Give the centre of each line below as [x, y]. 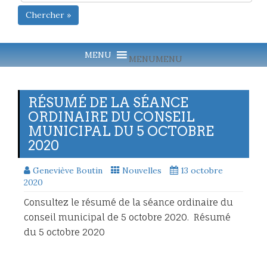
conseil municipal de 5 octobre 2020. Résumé [127, 217]
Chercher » [48, 15]
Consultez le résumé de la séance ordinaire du [128, 202]
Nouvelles [142, 170]
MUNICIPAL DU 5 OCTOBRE [121, 131]
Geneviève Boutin [68, 170]
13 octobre [202, 170]
